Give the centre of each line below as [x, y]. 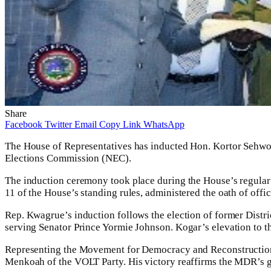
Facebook [24, 125]
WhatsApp [164, 125]
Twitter [58, 125]
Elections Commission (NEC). [68, 158]
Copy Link [120, 125]
